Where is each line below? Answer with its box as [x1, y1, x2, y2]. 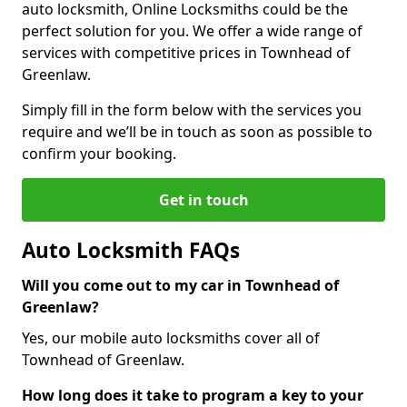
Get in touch [158, 189, 249, 210]
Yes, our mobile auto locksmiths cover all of [22, 327, 320, 348]
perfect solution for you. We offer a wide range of [22, 20, 362, 41]
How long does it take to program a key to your [22, 384, 363, 405]
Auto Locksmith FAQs [22, 235, 240, 264]
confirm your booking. [22, 143, 176, 164]
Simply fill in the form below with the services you [22, 99, 362, 120]
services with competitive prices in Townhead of [22, 42, 351, 63]
